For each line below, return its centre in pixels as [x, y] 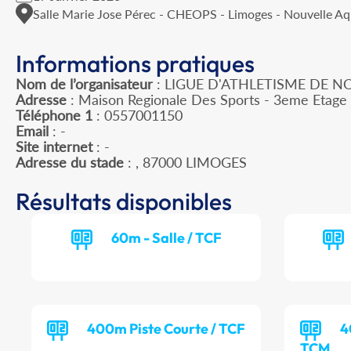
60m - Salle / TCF [166, 238]
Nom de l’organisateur [84, 84]
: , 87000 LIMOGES [185, 163]
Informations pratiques [135, 64]
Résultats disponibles [124, 202]
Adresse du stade [70, 163]
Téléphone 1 [54, 116]
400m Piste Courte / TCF [166, 329]
